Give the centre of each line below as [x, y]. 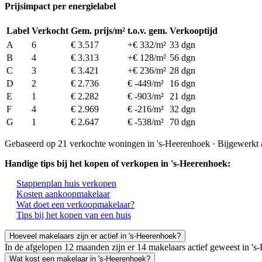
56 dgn [182, 58]
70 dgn [182, 122]
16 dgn [182, 84]
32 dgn [182, 109]
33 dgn [182, 45]
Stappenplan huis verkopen [66, 184]
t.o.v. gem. [147, 31]
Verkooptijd [194, 31]
